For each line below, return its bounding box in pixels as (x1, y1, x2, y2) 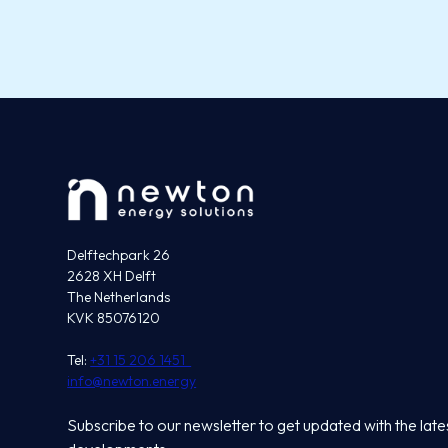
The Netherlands (67, 288, 171, 307)
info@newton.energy (67, 372, 197, 391)
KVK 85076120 (67, 309, 161, 328)
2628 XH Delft (67, 267, 157, 286)
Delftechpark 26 (67, 246, 171, 265)
